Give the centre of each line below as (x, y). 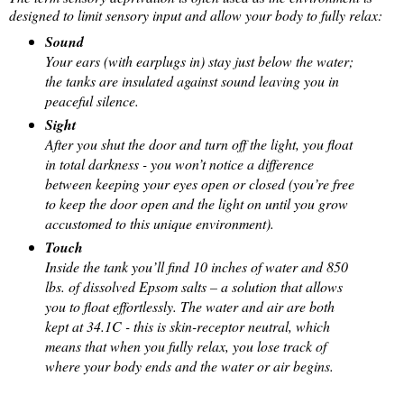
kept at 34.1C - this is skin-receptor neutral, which (187, 326)
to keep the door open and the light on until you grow (196, 203)
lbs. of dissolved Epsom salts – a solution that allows (193, 286)
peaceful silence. (94, 100)
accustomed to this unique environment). (161, 223)
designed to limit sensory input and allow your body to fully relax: (196, 14)
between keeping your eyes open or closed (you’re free (199, 183)
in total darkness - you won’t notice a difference (179, 163)
